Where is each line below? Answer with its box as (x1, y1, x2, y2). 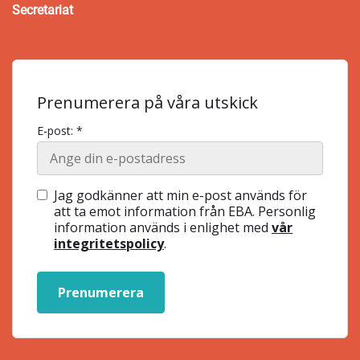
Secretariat (12, 2, 73, 18)
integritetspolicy (54, 235, 164, 252)
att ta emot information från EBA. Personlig (54, 202, 316, 220)
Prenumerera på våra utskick (37, 92, 258, 113)
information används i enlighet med (54, 219, 272, 236)
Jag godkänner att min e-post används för (54, 186, 307, 204)
